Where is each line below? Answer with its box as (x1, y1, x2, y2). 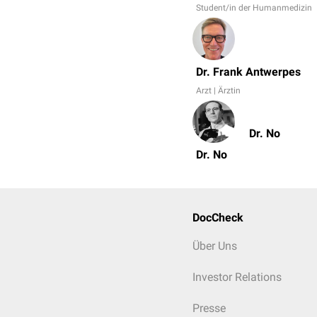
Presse (192, 301, 226, 315)
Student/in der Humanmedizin (196, 3, 312, 13)
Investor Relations (192, 270, 282, 284)
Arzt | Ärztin (196, 86, 241, 96)
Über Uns (192, 239, 237, 253)
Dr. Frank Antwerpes (196, 65, 301, 79)
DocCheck (192, 211, 243, 224)
